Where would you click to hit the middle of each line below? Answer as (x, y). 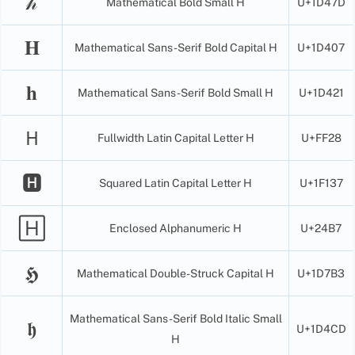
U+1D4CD (321, 328)
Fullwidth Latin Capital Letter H (176, 137)
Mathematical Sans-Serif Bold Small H (176, 92)
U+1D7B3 (321, 273)
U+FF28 (321, 137)
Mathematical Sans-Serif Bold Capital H (176, 47)
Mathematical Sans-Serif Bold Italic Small (176, 318)
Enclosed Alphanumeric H (176, 228)
